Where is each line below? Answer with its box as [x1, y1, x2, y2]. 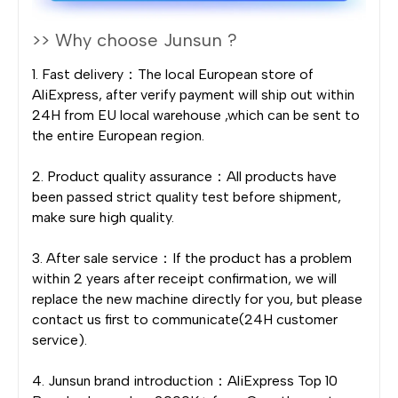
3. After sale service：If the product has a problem [32, 249, 352, 267]
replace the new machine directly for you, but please [32, 290, 362, 307]
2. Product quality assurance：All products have [32, 167, 337, 185]
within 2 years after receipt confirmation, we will [32, 269, 337, 287]
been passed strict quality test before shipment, [32, 187, 341, 205]
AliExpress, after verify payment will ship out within [32, 85, 354, 103]
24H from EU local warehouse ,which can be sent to [32, 106, 360, 123]
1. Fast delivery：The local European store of [32, 65, 314, 83]
